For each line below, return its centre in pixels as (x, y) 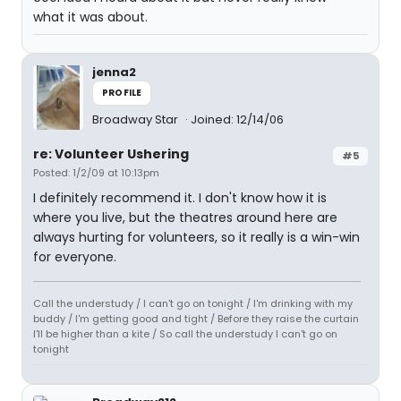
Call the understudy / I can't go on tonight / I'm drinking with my (193, 303)
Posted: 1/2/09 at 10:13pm (96, 173)
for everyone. (75, 257)
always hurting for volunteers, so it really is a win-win (196, 237)
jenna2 (114, 72)
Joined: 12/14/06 (237, 119)
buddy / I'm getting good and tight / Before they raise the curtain (196, 319)
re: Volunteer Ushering (111, 154)
